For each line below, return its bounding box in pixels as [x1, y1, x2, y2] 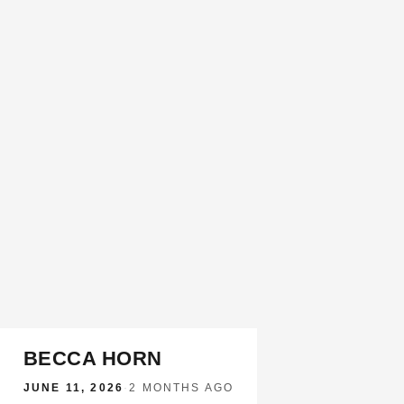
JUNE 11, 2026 [23, 381, 124, 394]
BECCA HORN [23, 347, 162, 370]
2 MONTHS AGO [129, 381, 234, 394]
